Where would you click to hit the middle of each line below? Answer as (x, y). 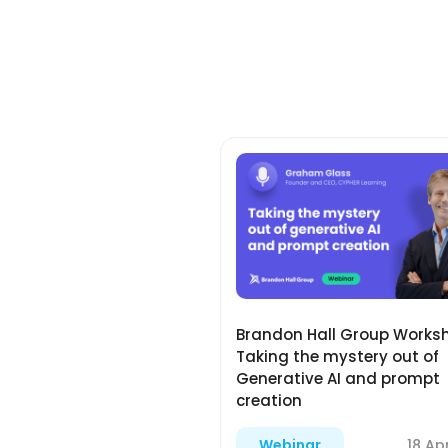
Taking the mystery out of (337, 357)
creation (268, 401)
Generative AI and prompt (337, 379)
